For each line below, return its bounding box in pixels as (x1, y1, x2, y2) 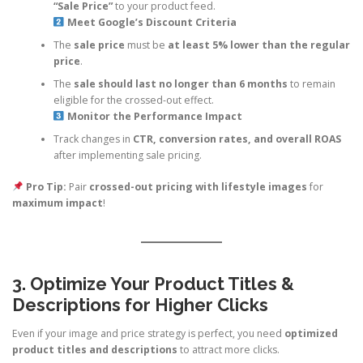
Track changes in (53, 132, 133, 147)
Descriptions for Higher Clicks (12, 294, 268, 316)
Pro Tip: (25, 179, 66, 194)
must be (124, 38, 168, 53)
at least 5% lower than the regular (167, 38, 350, 53)
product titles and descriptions (12, 343, 177, 357)
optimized (284, 327, 338, 341)
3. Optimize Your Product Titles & (12, 273, 294, 295)
